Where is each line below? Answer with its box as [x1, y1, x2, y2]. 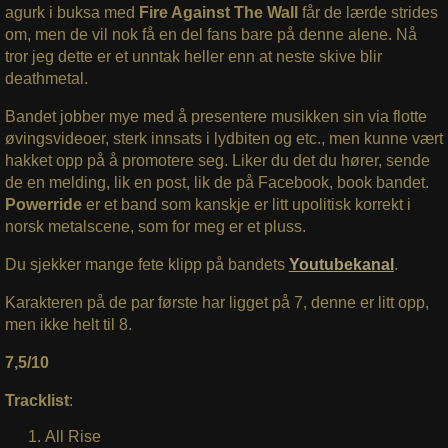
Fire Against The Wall [138, 3, 298, 21]
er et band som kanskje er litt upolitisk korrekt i [85, 195, 411, 213]
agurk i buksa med [4, 3, 139, 21]
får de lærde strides [297, 3, 438, 21]
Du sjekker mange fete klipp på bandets [4, 255, 289, 273]
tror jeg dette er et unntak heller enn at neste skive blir [4, 47, 382, 65]
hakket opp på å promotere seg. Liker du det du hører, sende [4, 151, 430, 169]
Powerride [4, 195, 86, 213]
